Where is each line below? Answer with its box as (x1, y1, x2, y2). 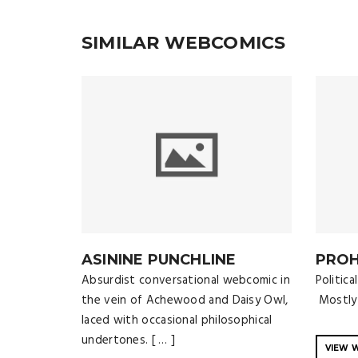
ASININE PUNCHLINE (82, 250, 237, 268)
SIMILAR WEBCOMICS (82, 31, 286, 54)
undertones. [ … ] (82, 330, 176, 350)
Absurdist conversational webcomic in (82, 270, 290, 290)
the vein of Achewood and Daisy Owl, (82, 290, 288, 310)
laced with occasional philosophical (82, 310, 272, 330)
